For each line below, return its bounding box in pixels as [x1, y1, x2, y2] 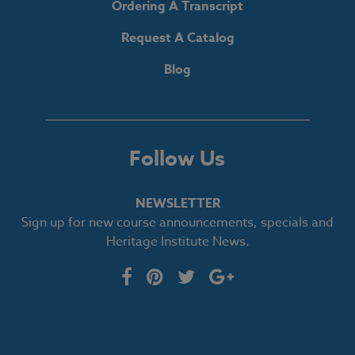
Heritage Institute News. [105, 231, 250, 251]
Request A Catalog [120, 28, 235, 48]
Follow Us [129, 143, 226, 172]
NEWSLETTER [135, 193, 220, 213]
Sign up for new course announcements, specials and [21, 212, 334, 232]
